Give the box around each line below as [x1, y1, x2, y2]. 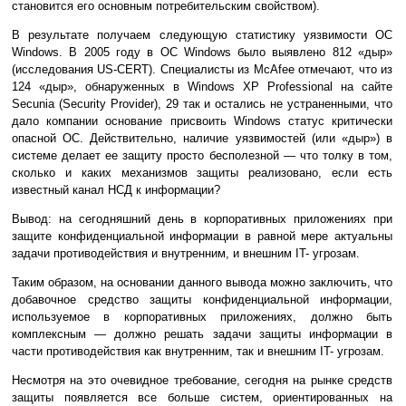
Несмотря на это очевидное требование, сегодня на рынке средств [12, 373, 392, 388]
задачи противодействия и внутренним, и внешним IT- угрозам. [12, 246, 360, 261]
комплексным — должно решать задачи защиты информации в [12, 327, 392, 342]
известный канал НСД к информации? [12, 183, 220, 198]
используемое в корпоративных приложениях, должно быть [12, 310, 392, 324]
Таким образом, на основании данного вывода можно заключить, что [12, 275, 392, 290]
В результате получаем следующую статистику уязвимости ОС [12, 28, 392, 43]
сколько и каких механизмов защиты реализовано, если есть [12, 166, 392, 180]
